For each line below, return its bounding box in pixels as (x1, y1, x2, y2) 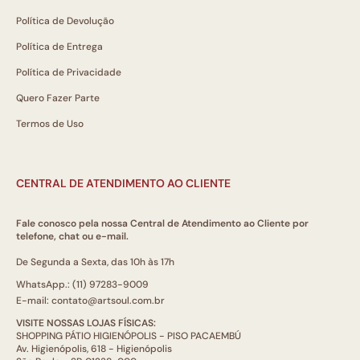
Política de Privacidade (16, 66, 121, 80)
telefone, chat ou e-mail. (16, 230, 129, 243)
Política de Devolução (16, 14, 114, 28)
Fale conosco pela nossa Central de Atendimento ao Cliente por (16, 217, 309, 231)
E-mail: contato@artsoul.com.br (16, 294, 165, 308)
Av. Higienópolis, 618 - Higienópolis (16, 342, 172, 356)
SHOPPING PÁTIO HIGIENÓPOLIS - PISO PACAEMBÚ (16, 329, 241, 343)
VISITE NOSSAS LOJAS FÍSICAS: (16, 317, 156, 330)
